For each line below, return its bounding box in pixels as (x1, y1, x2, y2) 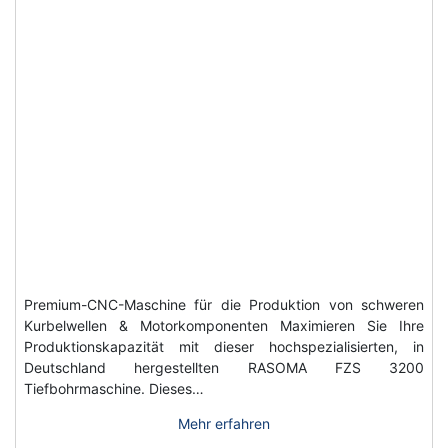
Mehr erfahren (178, 415, 270, 432)
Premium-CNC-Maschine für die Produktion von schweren (24, 296, 424, 313)
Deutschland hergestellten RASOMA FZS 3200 (24, 359, 424, 376)
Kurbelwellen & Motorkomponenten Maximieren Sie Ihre (24, 317, 424, 334)
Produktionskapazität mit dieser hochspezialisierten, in (24, 338, 424, 355)
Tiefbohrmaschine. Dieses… (24, 380, 204, 397)
